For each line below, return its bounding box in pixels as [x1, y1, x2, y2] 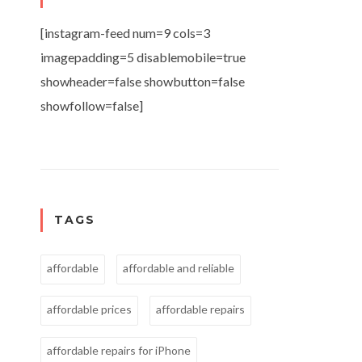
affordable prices [47, 302, 132, 317]
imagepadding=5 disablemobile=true [40, 48, 246, 65]
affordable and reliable [123, 261, 234, 276]
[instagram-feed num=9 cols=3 [40, 24, 210, 40]
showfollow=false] [40, 97, 143, 113]
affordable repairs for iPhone [47, 343, 191, 358]
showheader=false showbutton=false [40, 73, 245, 89]
